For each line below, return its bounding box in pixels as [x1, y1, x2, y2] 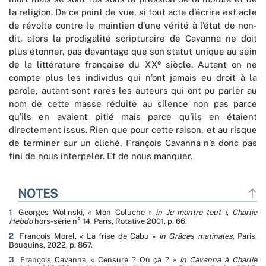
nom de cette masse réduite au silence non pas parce [9, 99, 257, 109]
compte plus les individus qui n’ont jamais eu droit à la [9, 72, 257, 83]
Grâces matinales [169, 232, 233, 241]
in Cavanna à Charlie [179, 255, 258, 265]
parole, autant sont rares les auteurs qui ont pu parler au [9, 85, 257, 96]
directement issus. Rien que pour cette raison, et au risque [9, 125, 257, 135]
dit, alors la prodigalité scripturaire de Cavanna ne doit [9, 33, 257, 44]
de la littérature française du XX [9, 59, 157, 70]
